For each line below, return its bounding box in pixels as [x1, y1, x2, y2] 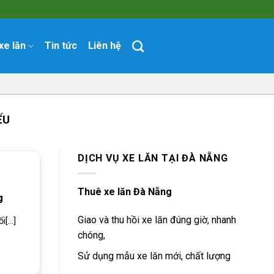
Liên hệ [88, 40, 122, 51]
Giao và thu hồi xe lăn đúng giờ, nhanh [78, 213, 236, 226]
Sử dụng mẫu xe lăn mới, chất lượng [78, 250, 231, 262]
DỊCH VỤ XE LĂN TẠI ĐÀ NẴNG [78, 152, 228, 165]
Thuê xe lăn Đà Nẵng [78, 185, 172, 198]
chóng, [78, 229, 105, 241]
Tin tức [45, 40, 78, 51]
